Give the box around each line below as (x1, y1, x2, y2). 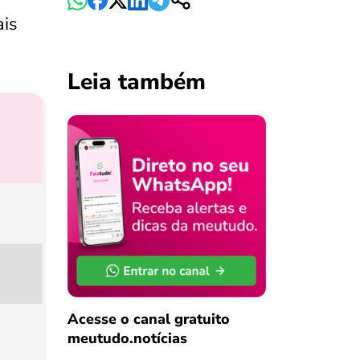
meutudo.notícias (67, 328, 187, 348)
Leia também (67, 67, 206, 97)
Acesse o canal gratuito (67, 309, 230, 329)
